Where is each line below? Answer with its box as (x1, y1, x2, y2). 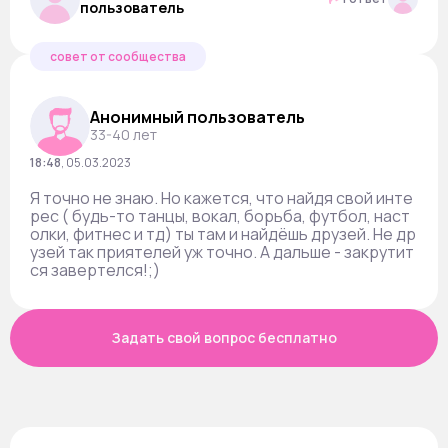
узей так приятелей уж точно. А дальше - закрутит (30, 241, 414, 263)
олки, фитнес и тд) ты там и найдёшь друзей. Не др (30, 223, 416, 245)
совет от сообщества (50, 48, 186, 65)
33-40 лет (90, 125, 157, 144)
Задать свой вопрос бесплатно (111, 328, 337, 347)
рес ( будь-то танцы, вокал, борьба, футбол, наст (30, 205, 410, 227)
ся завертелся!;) (30, 259, 160, 281)
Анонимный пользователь (90, 106, 305, 128)
